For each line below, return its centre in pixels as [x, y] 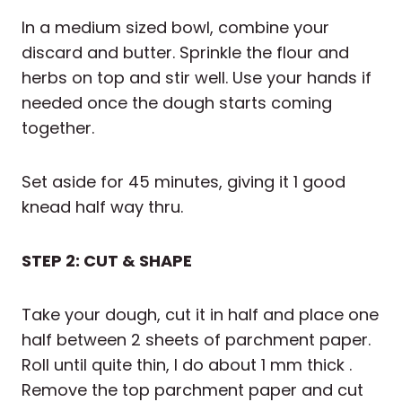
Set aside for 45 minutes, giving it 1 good [184, 182]
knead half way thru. [102, 207]
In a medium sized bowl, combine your [175, 28]
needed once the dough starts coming [177, 103]
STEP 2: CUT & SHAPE [107, 261]
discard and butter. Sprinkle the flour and [185, 53]
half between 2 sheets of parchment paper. [196, 340]
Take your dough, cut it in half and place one [200, 315]
